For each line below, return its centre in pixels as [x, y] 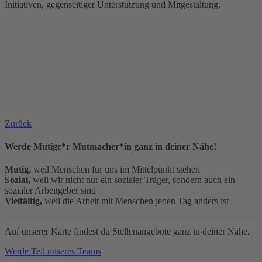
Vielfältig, [23, 201]
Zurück [18, 123]
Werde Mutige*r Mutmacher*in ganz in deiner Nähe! [111, 146]
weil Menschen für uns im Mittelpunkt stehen [116, 170]
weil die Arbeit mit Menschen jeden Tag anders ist [135, 201]
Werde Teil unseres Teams [53, 251]
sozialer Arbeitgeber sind [50, 191]
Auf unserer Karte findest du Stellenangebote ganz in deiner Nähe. [127, 232]
